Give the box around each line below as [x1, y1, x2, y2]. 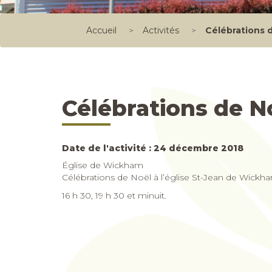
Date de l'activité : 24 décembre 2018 [62, 143, 243, 154]
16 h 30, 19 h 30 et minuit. [62, 190, 166, 201]
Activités [143, 25, 179, 36]
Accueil [86, 25, 117, 36]
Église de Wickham [62, 160, 143, 171]
